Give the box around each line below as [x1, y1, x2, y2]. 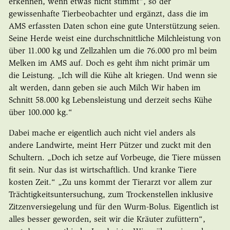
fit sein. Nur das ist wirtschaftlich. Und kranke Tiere [8, 166, 197, 175]
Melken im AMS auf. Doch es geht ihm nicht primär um [8, 59, 210, 68]
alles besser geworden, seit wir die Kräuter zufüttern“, [8, 215, 205, 224]
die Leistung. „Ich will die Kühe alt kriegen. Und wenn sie [8, 71, 217, 80]
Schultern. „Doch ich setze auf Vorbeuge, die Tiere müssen [8, 154, 221, 162]
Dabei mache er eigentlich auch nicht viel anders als [8, 129, 196, 138]
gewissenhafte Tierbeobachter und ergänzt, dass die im [8, 10, 208, 18]
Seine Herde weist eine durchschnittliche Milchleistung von [8, 34, 221, 43]
